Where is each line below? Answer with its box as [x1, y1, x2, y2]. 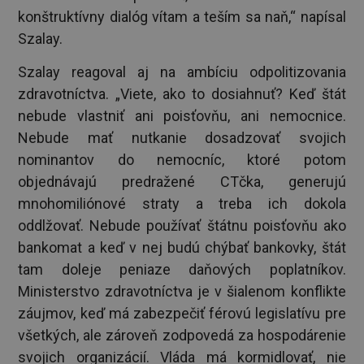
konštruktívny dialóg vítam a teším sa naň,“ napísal [18, 8, 346, 26]
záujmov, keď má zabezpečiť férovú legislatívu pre [18, 305, 346, 323]
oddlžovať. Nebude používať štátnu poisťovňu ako [18, 217, 346, 235]
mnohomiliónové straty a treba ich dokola [18, 195, 346, 213]
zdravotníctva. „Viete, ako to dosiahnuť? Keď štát [18, 85, 346, 103]
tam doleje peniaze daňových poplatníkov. [18, 261, 346, 279]
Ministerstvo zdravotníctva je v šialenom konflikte [18, 283, 346, 301]
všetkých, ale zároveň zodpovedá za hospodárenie [18, 327, 346, 344]
